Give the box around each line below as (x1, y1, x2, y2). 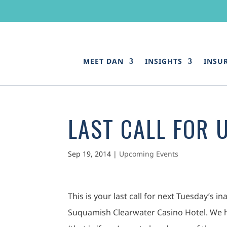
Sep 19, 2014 (68, 149, 111, 159)
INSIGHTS (144, 56, 182, 66)
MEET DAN (83, 56, 124, 66)
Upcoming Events (119, 149, 179, 159)
